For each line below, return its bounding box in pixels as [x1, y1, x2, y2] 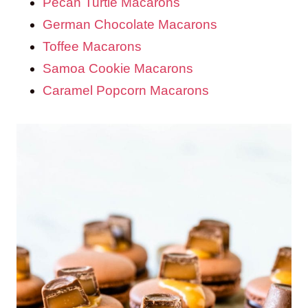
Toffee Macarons [43, 38, 142, 54]
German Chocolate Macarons [43, 16, 217, 32]
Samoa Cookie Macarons [43, 60, 193, 76]
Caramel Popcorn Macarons [43, 82, 209, 98]
